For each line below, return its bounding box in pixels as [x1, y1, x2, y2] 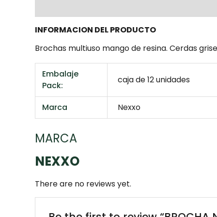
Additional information [93, 2, 190, 14]
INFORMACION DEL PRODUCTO [35, 24, 156, 36]
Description [35, 2, 83, 14]
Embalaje [42, 68, 79, 80]
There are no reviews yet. [35, 178, 131, 190]
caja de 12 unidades [118, 74, 190, 86]
